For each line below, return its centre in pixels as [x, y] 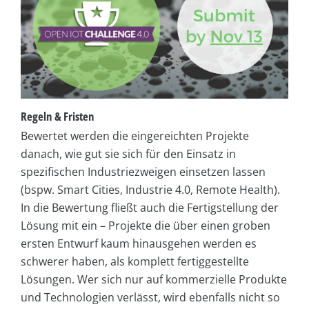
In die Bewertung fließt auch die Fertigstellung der [150, 207]
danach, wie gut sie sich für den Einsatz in [128, 153]
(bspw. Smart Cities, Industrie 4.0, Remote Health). [150, 189]
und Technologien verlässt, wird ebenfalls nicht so [150, 297]
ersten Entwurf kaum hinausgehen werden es [139, 243]
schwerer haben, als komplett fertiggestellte [135, 261]
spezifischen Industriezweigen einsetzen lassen [143, 171]
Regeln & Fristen [58, 117]
